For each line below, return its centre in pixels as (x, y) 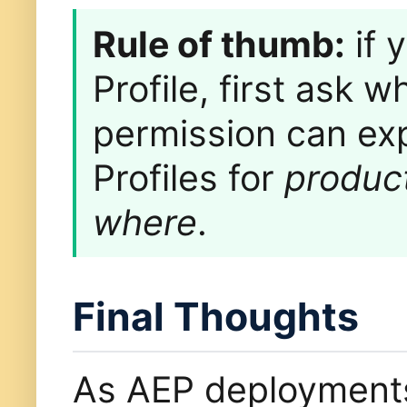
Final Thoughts (216, 316)
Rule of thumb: (219, 44)
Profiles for (189, 177)
